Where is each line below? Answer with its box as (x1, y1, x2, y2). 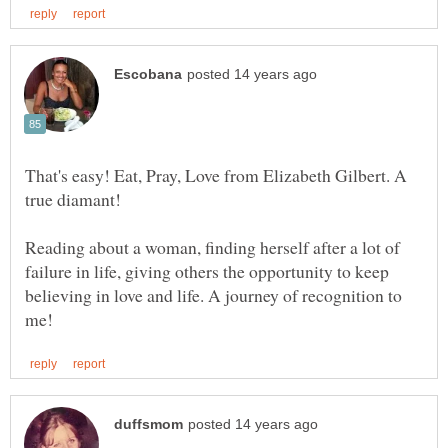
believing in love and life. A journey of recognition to (25, 283, 402, 308)
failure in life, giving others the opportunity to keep (25, 259, 389, 284)
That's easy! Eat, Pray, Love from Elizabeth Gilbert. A (25, 163, 407, 188)
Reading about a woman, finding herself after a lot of (25, 235, 400, 260)
